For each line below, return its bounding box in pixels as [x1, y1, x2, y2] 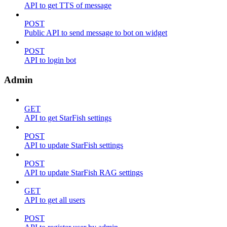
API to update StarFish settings [24, 140, 123, 149]
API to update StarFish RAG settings [24, 168, 143, 177]
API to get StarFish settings [24, 113, 111, 122]
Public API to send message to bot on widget [24, 28, 167, 37]
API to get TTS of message [24, 1, 111, 10]
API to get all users [24, 195, 85, 204]
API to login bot [24, 56, 76, 65]
